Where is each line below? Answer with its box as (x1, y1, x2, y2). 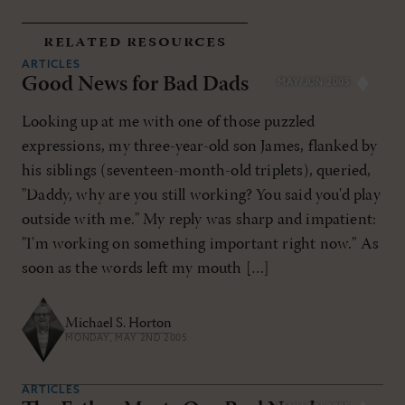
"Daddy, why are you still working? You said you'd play (22, 186, 381, 204)
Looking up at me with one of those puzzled (22, 113, 316, 131)
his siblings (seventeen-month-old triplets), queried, (22, 162, 372, 180)
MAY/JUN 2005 (278, 77, 351, 88)
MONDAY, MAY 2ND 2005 (65, 334, 187, 344)
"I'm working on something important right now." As (22, 235, 379, 253)
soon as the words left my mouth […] (22, 259, 270, 278)
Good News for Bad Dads (22, 73, 249, 96)
